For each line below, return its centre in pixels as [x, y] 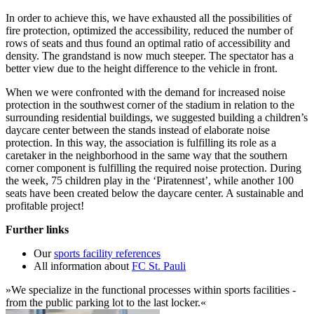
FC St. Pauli [159, 266]
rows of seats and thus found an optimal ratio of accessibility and [148, 43]
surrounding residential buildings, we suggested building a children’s [157, 118]
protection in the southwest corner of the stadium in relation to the [150, 105]
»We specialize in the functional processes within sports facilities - [151, 290]
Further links [37, 230]
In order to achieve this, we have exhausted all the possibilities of [149, 18]
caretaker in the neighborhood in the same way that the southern [146, 156]
